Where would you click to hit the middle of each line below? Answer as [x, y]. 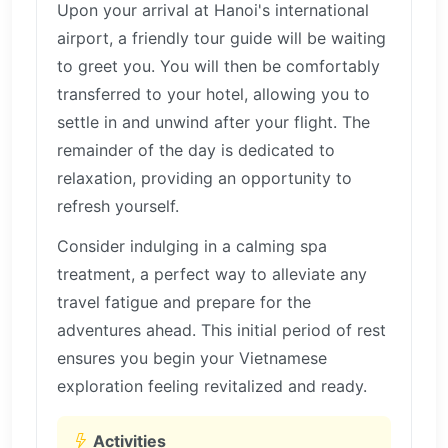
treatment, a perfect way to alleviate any [212, 273]
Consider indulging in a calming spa [192, 245]
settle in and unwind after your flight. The [213, 121]
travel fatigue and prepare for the [184, 301]
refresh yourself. [118, 205]
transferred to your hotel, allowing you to [213, 93]
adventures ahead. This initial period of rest [221, 329]
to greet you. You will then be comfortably [218, 65]
